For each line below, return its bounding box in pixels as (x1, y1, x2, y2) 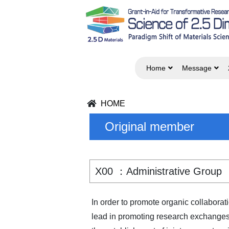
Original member (105, 120, 194, 134)
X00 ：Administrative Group (95, 166, 222, 177)
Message (181, 64, 212, 73)
